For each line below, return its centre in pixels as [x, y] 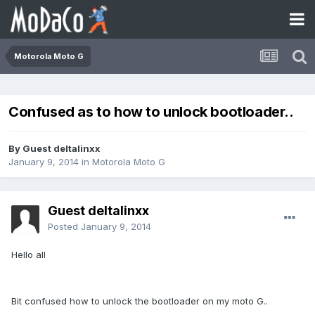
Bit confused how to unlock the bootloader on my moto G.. [140, 301]
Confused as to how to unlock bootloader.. [151, 112]
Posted [64, 227]
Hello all [28, 255]
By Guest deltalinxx [54, 149]
